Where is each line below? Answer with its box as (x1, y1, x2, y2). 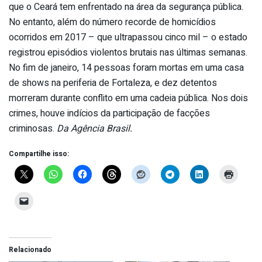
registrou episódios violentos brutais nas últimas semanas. (9, 45, 247, 60)
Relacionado (9, 244, 51, 255)
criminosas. (9, 121, 57, 136)
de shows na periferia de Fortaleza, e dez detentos (9, 75, 217, 90)
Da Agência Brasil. (57, 121, 132, 136)
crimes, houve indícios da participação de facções (9, 106, 210, 120)
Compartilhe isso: (9, 148, 69, 159)
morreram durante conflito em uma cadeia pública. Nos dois (9, 91, 248, 105)
